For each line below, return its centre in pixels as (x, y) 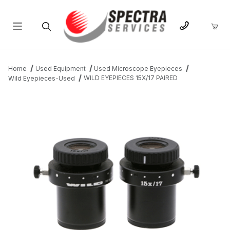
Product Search (46, 51)
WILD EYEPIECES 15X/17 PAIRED (130, 78)
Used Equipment (60, 69)
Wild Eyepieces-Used (42, 79)
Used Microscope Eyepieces (138, 69)
